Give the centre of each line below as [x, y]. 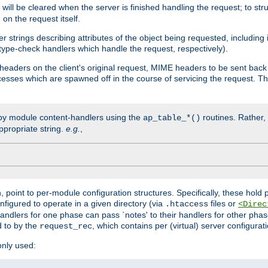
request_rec [66, 226]
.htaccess [187, 204]
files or [223, 203]
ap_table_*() [172, 118]
